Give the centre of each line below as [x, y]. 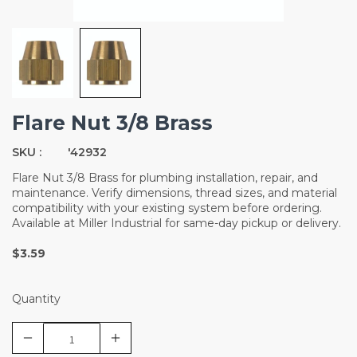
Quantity [36, 298]
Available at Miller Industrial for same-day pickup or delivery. [177, 223]
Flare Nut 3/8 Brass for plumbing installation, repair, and [165, 177]
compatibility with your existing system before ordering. [167, 208]
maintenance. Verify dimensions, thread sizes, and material [175, 192]
